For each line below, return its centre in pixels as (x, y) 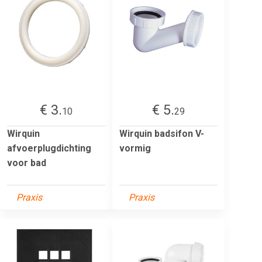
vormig (135, 148)
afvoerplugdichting (49, 148)
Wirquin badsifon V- (162, 133)
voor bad (27, 163)
